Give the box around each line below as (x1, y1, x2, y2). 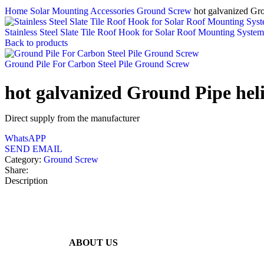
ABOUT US (69, 237, 118, 247)
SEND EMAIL (5, 144, 62, 154)
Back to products (5, 38, 68, 48)
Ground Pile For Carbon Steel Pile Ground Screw (5, 59, 190, 69)
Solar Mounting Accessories (30, 6, 137, 16)
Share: (5, 165, 28, 176)
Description (5, 176, 48, 186)
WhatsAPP (5, 133, 46, 144)
